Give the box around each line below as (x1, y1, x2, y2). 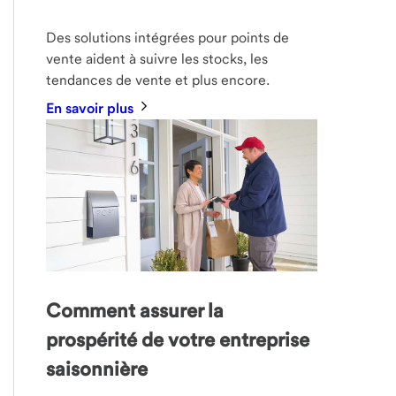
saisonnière (46, 357, 148, 381)
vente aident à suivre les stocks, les (46, 49, 269, 67)
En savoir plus (46, 99, 138, 117)
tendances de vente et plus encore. (46, 71, 270, 88)
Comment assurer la (46, 299, 225, 323)
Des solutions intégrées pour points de (46, 28, 290, 46)
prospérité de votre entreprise (46, 328, 310, 352)
